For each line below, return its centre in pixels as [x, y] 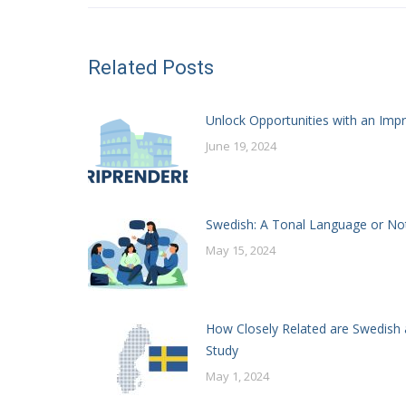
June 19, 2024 [241, 145]
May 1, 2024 [237, 376]
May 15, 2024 [241, 250]
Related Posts [151, 67]
